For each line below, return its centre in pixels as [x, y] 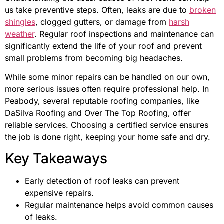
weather [20, 34]
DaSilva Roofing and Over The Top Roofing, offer [98, 113]
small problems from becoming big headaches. [94, 58]
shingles [20, 22]
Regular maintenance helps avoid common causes [119, 205]
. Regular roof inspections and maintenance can [124, 34]
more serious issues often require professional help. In [107, 89]
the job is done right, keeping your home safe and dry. [108, 137]
